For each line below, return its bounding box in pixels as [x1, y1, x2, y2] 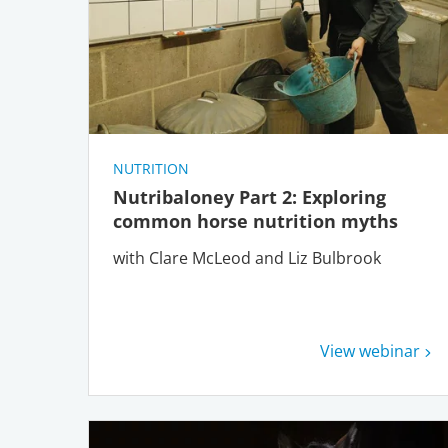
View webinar [320, 340, 421, 362]
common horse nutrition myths [113, 209, 403, 233]
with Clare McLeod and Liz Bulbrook [113, 247, 381, 269]
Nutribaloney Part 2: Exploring [113, 185, 386, 209]
